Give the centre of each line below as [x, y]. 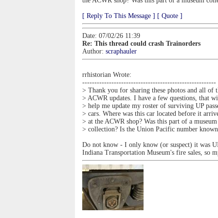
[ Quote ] [170, 16]
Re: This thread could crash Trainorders [141, 44]
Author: [94, 51]
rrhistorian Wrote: [107, 75]
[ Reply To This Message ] [119, 16]
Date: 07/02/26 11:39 [111, 36]
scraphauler [121, 51]
